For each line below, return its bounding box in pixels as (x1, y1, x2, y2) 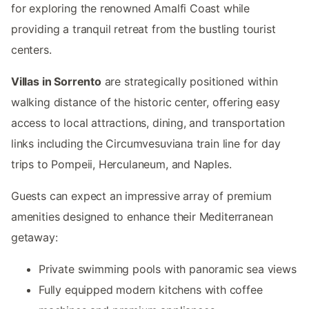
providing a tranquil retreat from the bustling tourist (11, 21, 276, 36)
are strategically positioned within (101, 74, 278, 88)
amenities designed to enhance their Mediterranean (11, 209, 273, 223)
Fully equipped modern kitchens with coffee (39, 282, 263, 297)
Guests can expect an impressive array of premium (11, 188, 272, 203)
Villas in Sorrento (11, 74, 101, 88)
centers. (11, 42, 52, 57)
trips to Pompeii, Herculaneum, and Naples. (11, 157, 232, 171)
